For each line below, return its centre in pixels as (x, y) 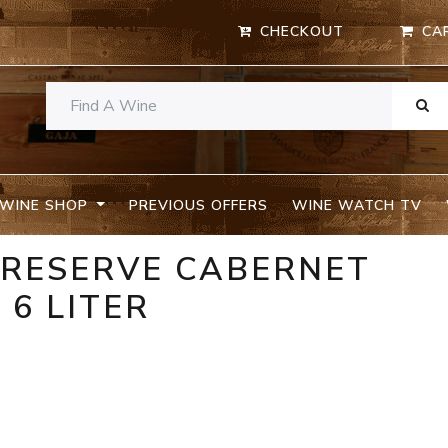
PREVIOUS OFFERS (198, 205)
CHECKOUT (302, 32)
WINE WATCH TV (356, 205)
